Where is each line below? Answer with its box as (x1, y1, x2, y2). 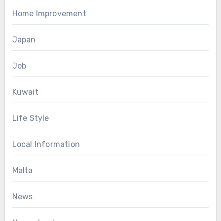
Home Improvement (12, 8, 86, 18)
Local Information (12, 139, 80, 149)
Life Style (12, 113, 49, 123)
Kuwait (12, 87, 38, 97)
